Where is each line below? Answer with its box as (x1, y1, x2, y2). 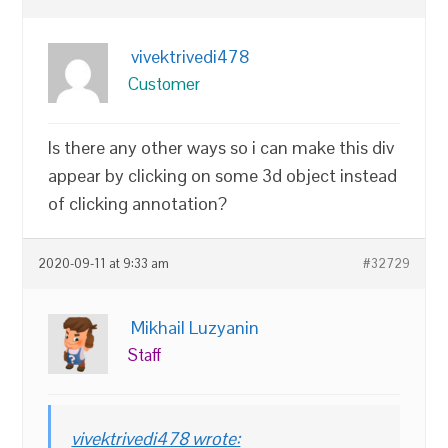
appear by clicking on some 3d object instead (48, 163, 398, 187)
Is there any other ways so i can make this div (48, 135, 395, 159)
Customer (128, 72, 201, 95)
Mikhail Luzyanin (131, 315, 260, 339)
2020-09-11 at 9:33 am (38, 255, 170, 272)
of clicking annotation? (48, 191, 232, 215)
